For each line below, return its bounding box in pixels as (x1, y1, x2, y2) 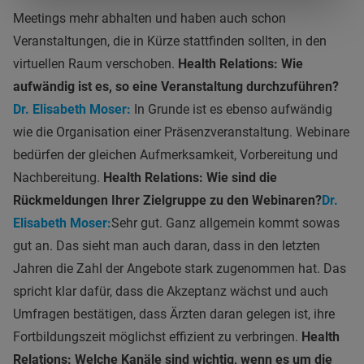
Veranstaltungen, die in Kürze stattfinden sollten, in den (13, 32, 327, 49)
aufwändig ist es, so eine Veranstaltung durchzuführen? (13, 78, 339, 94)
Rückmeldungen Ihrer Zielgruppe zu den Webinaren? (13, 192, 322, 208)
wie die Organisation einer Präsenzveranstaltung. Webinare (13, 123, 349, 140)
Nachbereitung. (13, 169, 103, 185)
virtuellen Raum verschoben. (13, 55, 178, 71)
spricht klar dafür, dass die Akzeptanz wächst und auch (13, 283, 328, 299)
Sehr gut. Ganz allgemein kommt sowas (111, 214, 340, 231)
